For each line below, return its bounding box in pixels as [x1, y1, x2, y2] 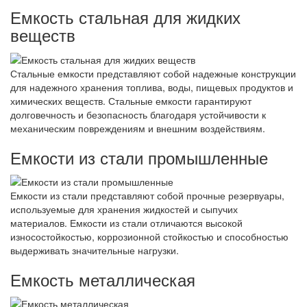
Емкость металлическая [10, 267, 195, 291]
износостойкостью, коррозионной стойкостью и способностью [10, 229, 288, 243]
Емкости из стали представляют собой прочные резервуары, [10, 188, 284, 202]
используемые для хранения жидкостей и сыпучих [10, 201, 238, 216]
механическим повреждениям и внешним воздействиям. [10, 121, 265, 135]
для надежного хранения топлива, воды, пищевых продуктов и [10, 79, 293, 94]
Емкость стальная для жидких [10, 5, 241, 29]
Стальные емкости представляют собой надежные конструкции [10, 66, 296, 80]
